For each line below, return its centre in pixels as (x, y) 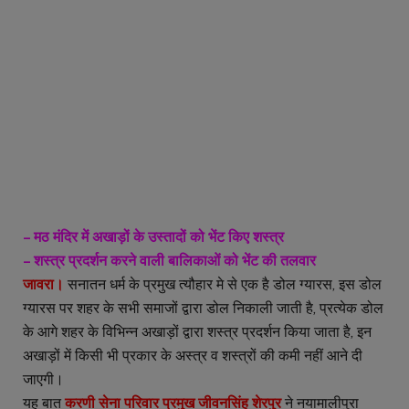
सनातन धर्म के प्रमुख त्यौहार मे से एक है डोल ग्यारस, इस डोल (223, 284)
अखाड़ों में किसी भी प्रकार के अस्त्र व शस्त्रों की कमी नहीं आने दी (193, 355)
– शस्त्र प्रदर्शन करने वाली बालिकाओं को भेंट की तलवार (169, 260)
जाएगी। (43, 379)
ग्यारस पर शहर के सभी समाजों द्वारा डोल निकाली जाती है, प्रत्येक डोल (203, 308)
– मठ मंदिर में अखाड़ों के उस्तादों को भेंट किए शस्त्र (153, 236)
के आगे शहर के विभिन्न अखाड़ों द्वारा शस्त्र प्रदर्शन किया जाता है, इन (197, 331)
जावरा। (43, 284)
